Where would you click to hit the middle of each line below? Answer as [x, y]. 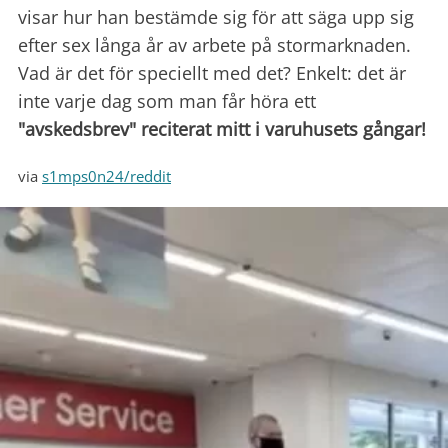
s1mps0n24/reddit [106, 176]
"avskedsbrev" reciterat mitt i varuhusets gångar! [222, 129]
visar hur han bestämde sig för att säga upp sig [216, 17]
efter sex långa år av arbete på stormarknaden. [214, 45]
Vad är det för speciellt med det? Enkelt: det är [212, 73]
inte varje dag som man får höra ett [167, 101]
